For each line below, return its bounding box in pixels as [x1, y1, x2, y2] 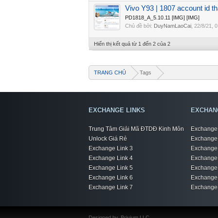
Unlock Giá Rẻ [89, 135, 127, 142]
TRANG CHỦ [94, 70, 126, 75]
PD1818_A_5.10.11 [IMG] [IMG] [125, 15, 200, 20]
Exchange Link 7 [89, 184, 133, 191]
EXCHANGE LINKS [89, 107, 145, 114]
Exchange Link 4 [89, 155, 133, 162]
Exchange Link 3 [89, 145, 133, 152]
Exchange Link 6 [89, 174, 133, 181]
